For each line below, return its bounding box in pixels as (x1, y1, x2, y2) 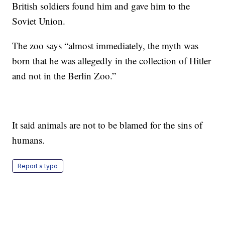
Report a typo (18, 162, 58, 170)
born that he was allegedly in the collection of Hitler (12, 54, 211, 67)
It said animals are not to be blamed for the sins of (12, 119, 203, 132)
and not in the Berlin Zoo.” (12, 69, 117, 82)
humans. (12, 134, 45, 147)
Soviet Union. (12, 15, 66, 28)
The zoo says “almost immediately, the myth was (12, 39, 199, 52)
